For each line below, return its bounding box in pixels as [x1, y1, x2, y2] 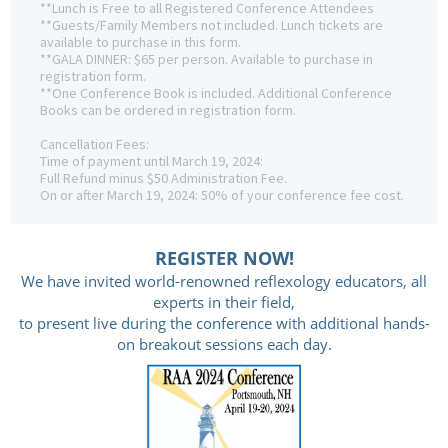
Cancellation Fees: [40, 135, 149, 154]
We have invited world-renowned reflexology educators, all [21, 271, 427, 292]
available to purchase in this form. [40, 33, 241, 52]
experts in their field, [153, 292, 295, 313]
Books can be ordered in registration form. [40, 101, 296, 120]
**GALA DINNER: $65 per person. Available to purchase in [40, 50, 373, 69]
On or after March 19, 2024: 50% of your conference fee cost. [40, 186, 404, 205]
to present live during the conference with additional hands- [18, 313, 430, 334]
